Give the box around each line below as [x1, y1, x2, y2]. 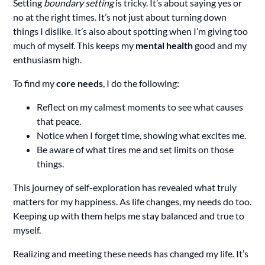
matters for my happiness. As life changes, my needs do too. [13, 196, 252, 208]
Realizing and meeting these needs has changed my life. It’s [13, 248, 249, 260]
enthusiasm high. [13, 54, 82, 66]
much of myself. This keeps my [13, 40, 136, 51]
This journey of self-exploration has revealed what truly [13, 182, 237, 193]
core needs [56, 77, 104, 89]
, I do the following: [103, 77, 180, 89]
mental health [135, 40, 193, 51]
